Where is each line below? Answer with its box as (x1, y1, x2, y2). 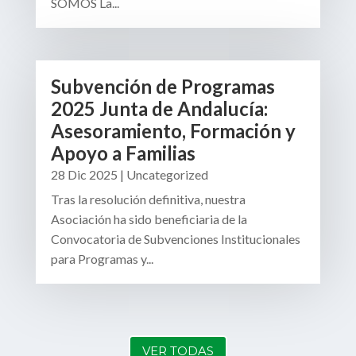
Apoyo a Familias (50, 141, 195, 165)
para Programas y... (50, 251, 153, 267)
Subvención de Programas (50, 75, 275, 99)
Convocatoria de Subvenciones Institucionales (50, 231, 300, 247)
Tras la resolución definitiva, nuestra (50, 192, 246, 207)
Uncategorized (126, 167, 208, 183)
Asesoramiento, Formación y (50, 119, 296, 143)
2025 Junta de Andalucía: (50, 97, 268, 121)
